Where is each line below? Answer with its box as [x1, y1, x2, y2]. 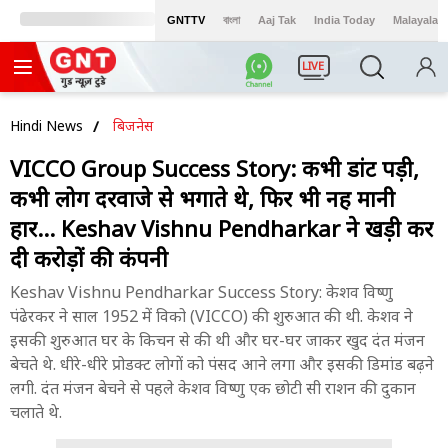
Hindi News [10, 116, 83, 135]
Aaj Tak [258, 14, 296, 26]
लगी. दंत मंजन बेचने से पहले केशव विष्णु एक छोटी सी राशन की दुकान [10, 377, 416, 399]
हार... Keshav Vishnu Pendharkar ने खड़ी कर [10, 213, 433, 243]
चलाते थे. [10, 401, 62, 423]
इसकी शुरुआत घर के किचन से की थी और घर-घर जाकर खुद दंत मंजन [10, 329, 425, 351]
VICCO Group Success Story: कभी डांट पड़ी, [10, 153, 419, 183]
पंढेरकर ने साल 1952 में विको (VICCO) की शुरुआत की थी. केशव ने [10, 305, 413, 327]
